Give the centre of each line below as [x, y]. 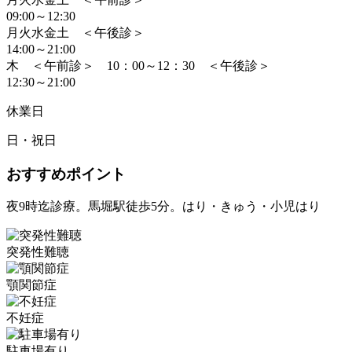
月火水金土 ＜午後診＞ [75, 33]
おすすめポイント [66, 174]
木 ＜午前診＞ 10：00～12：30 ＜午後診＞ [138, 66]
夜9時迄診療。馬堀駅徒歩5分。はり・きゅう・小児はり [163, 207]
